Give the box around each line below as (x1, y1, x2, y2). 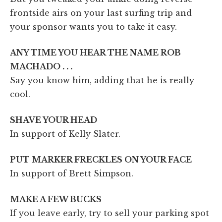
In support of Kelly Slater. (10, 128, 120, 139)
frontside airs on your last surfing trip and (10, 7, 192, 18)
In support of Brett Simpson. (10, 168, 133, 178)
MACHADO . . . (10, 61, 72, 71)
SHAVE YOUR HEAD (10, 114, 97, 125)
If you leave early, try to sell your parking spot (10, 208, 209, 218)
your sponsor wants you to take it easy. (10, 21, 177, 32)
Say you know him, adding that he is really (10, 75, 194, 85)
